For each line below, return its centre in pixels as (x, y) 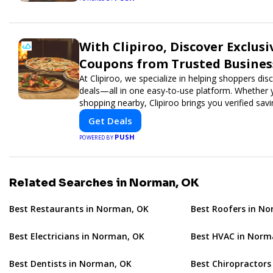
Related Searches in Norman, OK (104, 183)
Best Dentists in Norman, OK (70, 263)
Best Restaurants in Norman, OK (79, 208)
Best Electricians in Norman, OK (77, 236)
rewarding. (100, 115)
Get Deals (110, 120)
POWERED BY (97, 137)
